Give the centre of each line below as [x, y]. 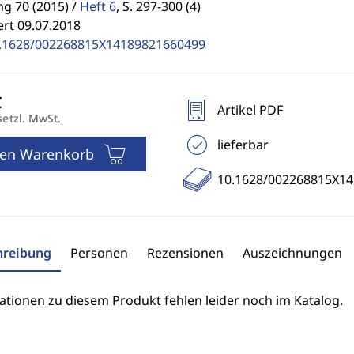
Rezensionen [185, 253]
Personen [99, 253]
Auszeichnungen [292, 253]
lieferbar [243, 145]
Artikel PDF [250, 110]
